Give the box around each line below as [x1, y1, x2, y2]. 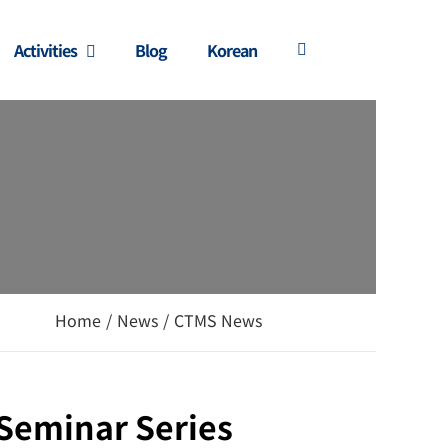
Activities [14, 38, 77, 62]
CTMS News [174, 308, 263, 333]
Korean [207, 38, 257, 62]
